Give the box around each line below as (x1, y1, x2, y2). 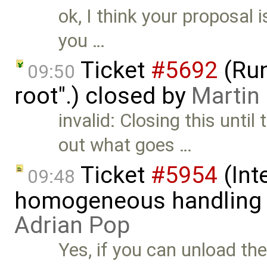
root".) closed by (14, 82, 191, 110)
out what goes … (58, 134, 193, 157)
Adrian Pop (14, 211, 130, 239)
